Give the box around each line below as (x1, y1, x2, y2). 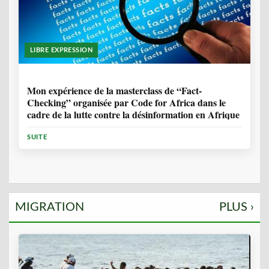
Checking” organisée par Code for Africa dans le (27, 95, 226, 109)
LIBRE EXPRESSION (30, 46, 93, 53)
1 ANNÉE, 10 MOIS (34, 70, 112, 79)
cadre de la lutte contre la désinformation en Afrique (27, 107, 240, 121)
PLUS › (219, 201, 254, 214)
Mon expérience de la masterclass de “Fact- (27, 83, 202, 97)
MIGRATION (15, 201, 84, 214)
